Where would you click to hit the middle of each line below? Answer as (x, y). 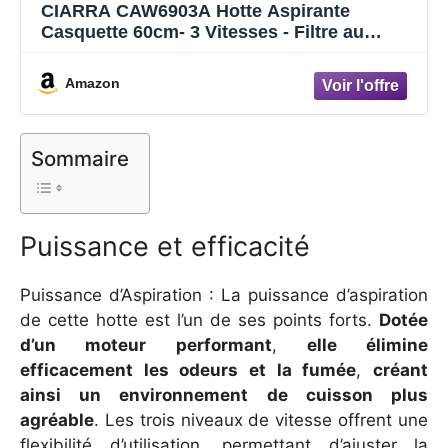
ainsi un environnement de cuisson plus (224, 394)
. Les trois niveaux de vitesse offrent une (261, 419)
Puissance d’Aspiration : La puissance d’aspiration (224, 294)
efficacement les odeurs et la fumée (188, 369)
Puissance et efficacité (165, 246)
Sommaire (80, 158)
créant (401, 369)
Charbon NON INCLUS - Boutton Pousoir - (220, 53)
